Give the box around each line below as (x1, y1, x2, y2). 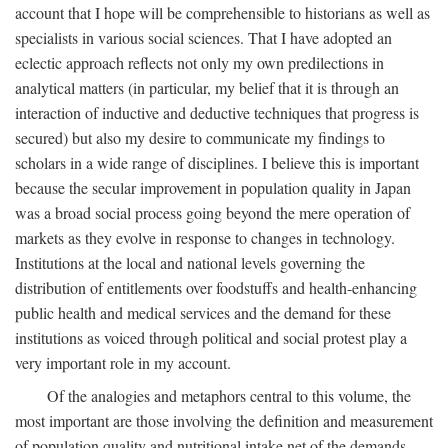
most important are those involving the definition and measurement (15, 409, 433, 431)
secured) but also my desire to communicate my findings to (15, 126, 385, 148)
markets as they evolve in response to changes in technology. (15, 226, 395, 248)
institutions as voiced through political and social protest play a (15, 326, 407, 348)
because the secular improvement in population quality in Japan (15, 176, 411, 198)
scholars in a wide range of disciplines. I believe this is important (15, 151, 419, 173)
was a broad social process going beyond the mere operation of (15, 201, 410, 223)
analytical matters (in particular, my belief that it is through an (15, 76, 399, 98)
